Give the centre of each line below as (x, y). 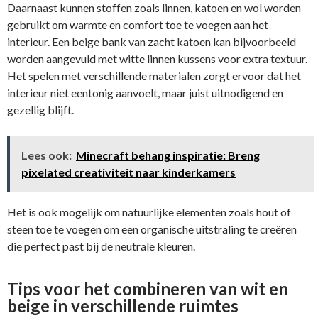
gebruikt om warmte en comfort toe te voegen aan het (138, 24)
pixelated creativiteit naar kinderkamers (128, 172)
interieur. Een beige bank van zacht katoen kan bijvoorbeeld (152, 41)
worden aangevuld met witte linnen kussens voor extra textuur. (157, 58)
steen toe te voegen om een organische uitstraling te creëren (152, 229)
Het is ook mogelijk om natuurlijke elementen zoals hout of (149, 212)
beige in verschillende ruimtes (123, 305)
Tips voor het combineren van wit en (148, 288)
